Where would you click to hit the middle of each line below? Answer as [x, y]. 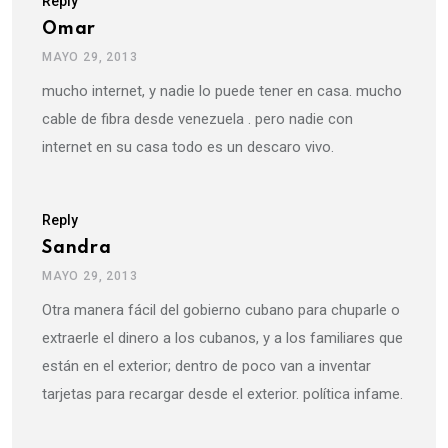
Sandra [77, 248]
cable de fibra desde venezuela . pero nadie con [197, 119]
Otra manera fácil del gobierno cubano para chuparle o [221, 310]
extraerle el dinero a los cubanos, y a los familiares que [222, 338]
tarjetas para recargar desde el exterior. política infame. [222, 394]
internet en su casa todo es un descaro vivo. [188, 147]
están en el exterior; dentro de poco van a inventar [206, 366]
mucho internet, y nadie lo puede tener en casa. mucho [222, 91]
